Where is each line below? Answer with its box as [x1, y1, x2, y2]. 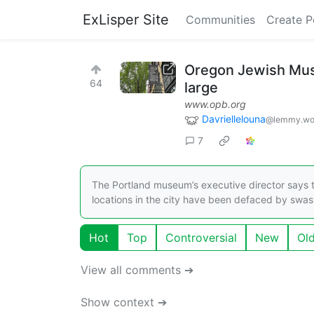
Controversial [165, 230, 237, 245]
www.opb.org [184, 98, 246, 110]
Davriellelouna [202, 113, 266, 125]
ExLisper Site [83, 11, 169, 28]
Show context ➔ [81, 294, 167, 309]
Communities [186, 13, 255, 27]
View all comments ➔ [81, 262, 193, 277]
